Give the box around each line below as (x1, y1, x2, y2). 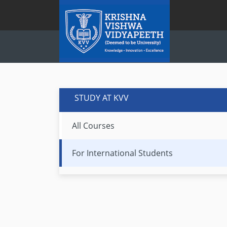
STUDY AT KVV (74, 92, 129, 103)
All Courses (72, 120, 115, 131)
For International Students (72, 147, 173, 159)
